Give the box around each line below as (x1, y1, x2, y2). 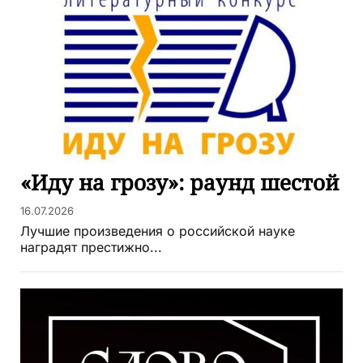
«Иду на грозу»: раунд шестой (20, 167, 340, 197)
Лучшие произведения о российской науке (20, 222, 295, 239)
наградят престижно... (20, 238, 162, 255)
